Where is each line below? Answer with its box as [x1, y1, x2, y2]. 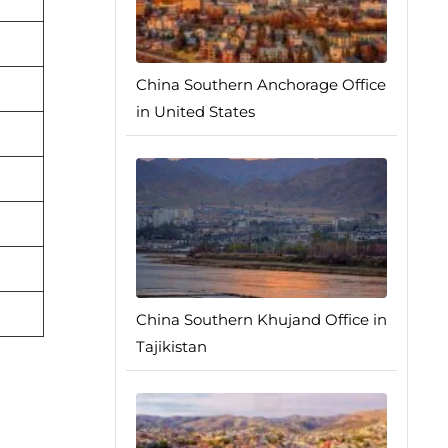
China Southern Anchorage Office [135, 75, 386, 94]
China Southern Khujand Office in [135, 310, 387, 329]
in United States [135, 102, 255, 121]
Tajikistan [135, 337, 207, 356]
